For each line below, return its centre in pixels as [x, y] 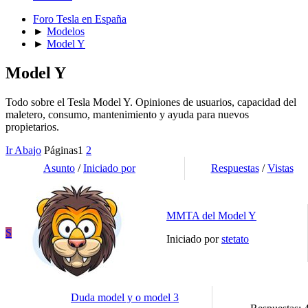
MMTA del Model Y [211, 215]
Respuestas [235, 168]
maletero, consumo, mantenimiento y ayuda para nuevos [127, 114]
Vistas [280, 168]
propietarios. [32, 126]
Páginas [61, 150]
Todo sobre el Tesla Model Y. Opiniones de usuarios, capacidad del [151, 102]
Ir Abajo [23, 150]
